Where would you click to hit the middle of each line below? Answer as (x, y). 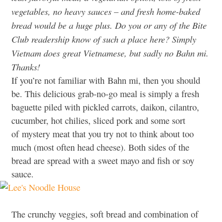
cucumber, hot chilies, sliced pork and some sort (98, 121)
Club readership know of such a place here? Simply (104, 39)
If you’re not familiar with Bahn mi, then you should (106, 81)
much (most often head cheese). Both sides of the (100, 147)
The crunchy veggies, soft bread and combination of (105, 214)
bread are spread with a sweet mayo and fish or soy (103, 161)
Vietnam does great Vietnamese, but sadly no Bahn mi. (110, 53)
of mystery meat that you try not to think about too (103, 134)
